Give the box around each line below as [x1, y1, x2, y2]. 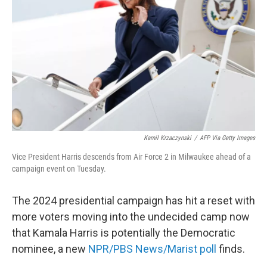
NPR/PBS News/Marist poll [88, 243, 216, 255]
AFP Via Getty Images [200, 134, 255, 142]
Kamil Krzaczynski [144, 134, 191, 142]
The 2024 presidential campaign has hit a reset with [12, 194, 255, 207]
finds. [216, 243, 245, 255]
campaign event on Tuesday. [12, 164, 106, 173]
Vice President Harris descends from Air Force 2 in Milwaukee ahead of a [12, 152, 251, 162]
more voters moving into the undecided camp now [12, 210, 250, 223]
